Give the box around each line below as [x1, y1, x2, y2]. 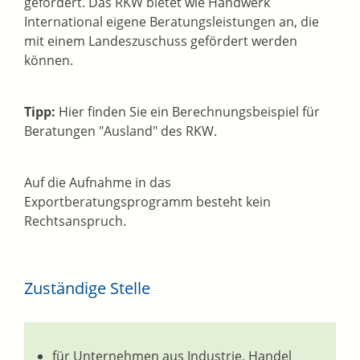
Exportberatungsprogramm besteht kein [24, 193, 271, 211]
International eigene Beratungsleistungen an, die [24, 13, 319, 31]
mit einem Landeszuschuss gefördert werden [24, 32, 297, 51]
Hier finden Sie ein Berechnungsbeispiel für [55, 103, 320, 121]
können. [24, 51, 73, 70]
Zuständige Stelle [24, 277, 150, 300]
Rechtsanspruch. [24, 212, 126, 231]
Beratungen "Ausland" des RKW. [24, 122, 217, 141]
